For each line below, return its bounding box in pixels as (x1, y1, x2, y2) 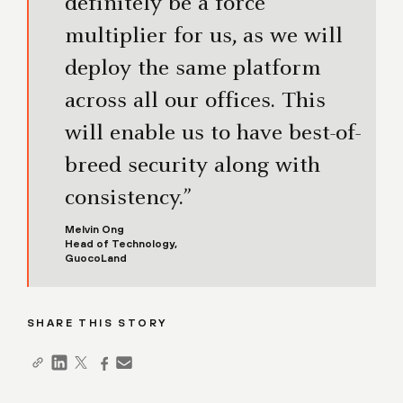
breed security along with (65, 154, 320, 178)
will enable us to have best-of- (65, 121, 361, 146)
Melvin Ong (65, 222, 124, 236)
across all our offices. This (65, 89, 326, 113)
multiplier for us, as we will (65, 24, 343, 49)
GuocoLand (65, 251, 127, 264)
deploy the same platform (65, 57, 321, 81)
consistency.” (65, 186, 192, 210)
